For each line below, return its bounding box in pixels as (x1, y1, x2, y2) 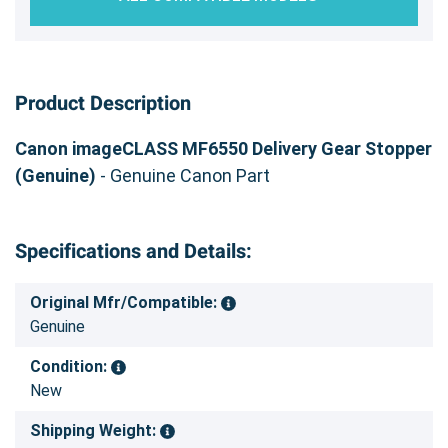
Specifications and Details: (15, 236, 252, 266)
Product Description (15, 88, 191, 118)
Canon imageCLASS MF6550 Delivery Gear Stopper (15, 137, 432, 159)
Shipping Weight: (30, 420, 160, 440)
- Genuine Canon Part (96, 164, 270, 186)
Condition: (30, 356, 111, 376)
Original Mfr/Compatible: (30, 292, 221, 312)
